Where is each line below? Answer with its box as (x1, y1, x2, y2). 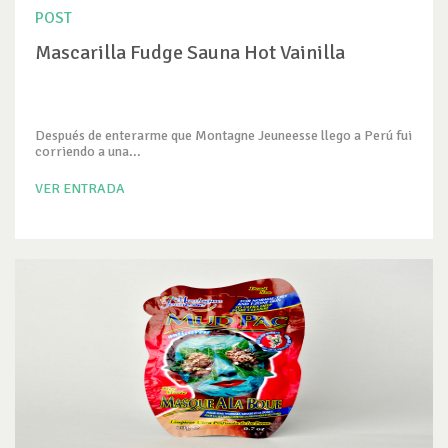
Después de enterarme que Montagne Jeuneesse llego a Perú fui (35, 127, 412, 144)
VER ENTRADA (35, 180, 125, 197)
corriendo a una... (35, 143, 141, 160)
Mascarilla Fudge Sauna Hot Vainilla (35, 40, 345, 65)
